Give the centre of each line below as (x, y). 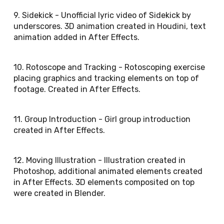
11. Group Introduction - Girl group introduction (102, 119)
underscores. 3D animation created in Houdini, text (110, 26)
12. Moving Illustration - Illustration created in (100, 160)
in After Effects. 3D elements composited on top (104, 182)
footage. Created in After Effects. (77, 89)
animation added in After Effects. (77, 37)
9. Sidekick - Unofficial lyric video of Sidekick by (102, 15)
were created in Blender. (60, 193)
